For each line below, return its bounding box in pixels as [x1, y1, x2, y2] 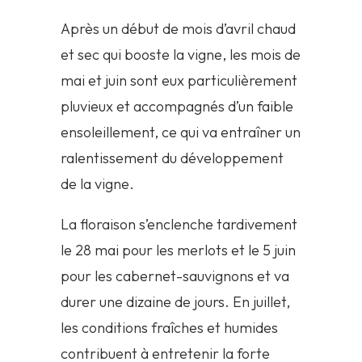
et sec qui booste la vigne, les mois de [60, 45, 301, 65]
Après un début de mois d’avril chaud [60, 19, 296, 39]
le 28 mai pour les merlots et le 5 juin [60, 241, 296, 260]
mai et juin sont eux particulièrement [60, 71, 297, 90]
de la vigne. [60, 175, 134, 194]
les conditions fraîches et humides [60, 318, 278, 338]
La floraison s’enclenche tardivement [60, 215, 297, 234]
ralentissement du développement [60, 149, 284, 168]
